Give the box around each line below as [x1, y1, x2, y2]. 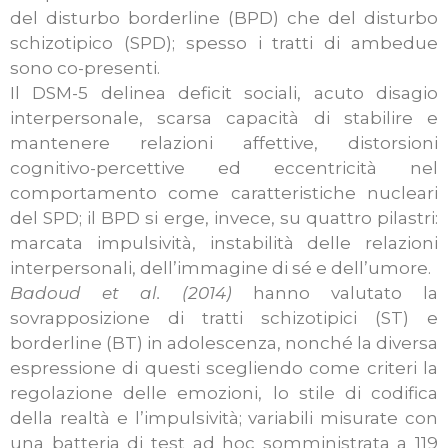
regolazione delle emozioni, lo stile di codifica [10, 383, 438, 404]
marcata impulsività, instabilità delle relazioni [10, 233, 438, 254]
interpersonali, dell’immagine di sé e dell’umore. [10, 258, 431, 279]
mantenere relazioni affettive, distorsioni [10, 133, 438, 154]
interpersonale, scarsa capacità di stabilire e [10, 108, 438, 129]
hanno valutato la [232, 283, 438, 304]
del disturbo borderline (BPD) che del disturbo [10, 8, 438, 29]
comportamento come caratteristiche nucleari [10, 183, 438, 204]
